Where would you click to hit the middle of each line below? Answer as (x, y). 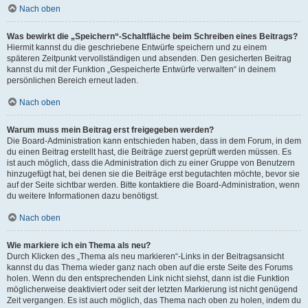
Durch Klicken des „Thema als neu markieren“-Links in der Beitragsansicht (145, 256)
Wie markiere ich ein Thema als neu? (79, 245)
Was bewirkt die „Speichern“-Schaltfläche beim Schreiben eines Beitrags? (152, 36)
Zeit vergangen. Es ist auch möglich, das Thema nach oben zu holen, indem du (154, 300)
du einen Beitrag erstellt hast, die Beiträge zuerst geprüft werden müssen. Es (149, 152)
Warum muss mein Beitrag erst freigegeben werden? (110, 130)
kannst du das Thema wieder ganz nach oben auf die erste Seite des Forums (150, 267)
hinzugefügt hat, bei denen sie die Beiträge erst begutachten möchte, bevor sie (153, 174)
